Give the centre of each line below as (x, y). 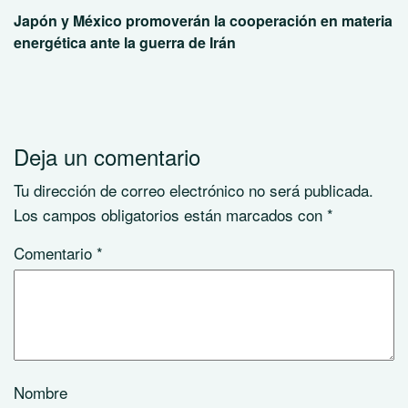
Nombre (41, 392)
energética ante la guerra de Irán (125, 42)
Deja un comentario (107, 156)
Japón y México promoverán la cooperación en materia (203, 20)
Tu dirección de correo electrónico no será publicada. (194, 190)
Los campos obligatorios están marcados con (170, 214)
